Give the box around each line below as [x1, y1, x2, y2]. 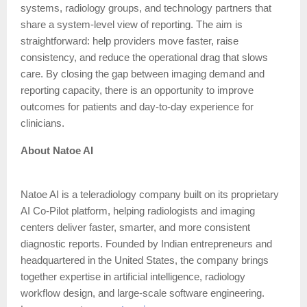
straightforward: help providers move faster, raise [21, 35, 238, 47]
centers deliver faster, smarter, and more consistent [21, 221, 250, 233]
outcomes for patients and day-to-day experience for [21, 101, 254, 112]
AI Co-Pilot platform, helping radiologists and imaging [21, 205, 255, 217]
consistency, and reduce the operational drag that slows [21, 51, 268, 63]
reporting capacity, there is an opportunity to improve [21, 84, 254, 96]
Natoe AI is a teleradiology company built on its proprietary [21, 188, 279, 200]
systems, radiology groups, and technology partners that [21, 2, 271, 14]
